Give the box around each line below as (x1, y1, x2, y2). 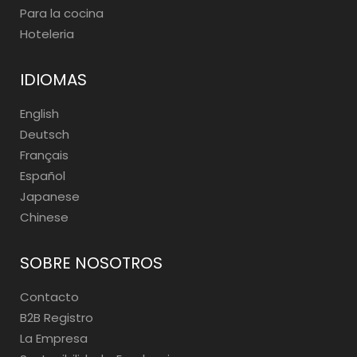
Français (20, 147, 69, 163)
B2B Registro (20, 309, 93, 326)
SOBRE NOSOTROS (20, 252, 163, 274)
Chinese (20, 209, 69, 226)
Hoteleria (20, 25, 74, 42)
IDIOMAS (20, 69, 87, 91)
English (20, 105, 59, 122)
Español (20, 167, 65, 184)
